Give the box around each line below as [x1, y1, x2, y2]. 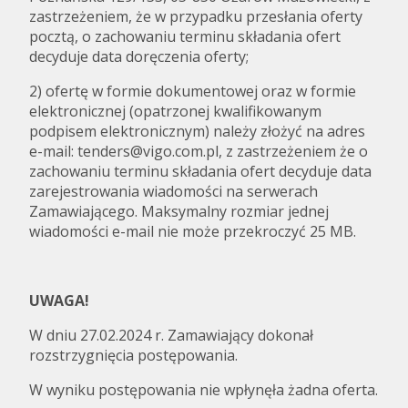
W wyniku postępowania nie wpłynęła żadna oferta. [29, 380, 378, 400]
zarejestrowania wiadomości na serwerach [29, 181, 318, 201]
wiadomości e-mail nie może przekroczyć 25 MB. [29, 221, 356, 241]
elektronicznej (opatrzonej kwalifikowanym [29, 101, 321, 121]
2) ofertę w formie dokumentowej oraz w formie [29, 81, 356, 101]
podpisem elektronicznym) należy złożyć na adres [29, 121, 365, 141]
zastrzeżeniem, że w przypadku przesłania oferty [29, 6, 362, 26]
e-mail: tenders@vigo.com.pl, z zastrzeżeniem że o [29, 141, 368, 161]
